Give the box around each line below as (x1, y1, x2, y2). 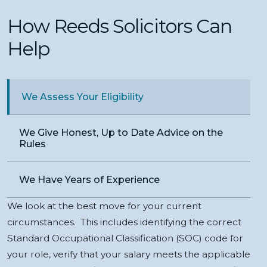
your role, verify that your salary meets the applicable (7, 249, 250, 260)
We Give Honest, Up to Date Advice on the (19, 127, 223, 139)
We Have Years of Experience (19, 174, 160, 186)
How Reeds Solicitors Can (7, 14, 232, 38)
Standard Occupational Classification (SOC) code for (7, 232, 243, 244)
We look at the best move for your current (7, 200, 201, 212)
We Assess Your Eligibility (21, 91, 144, 103)
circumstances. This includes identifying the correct (7, 216, 241, 228)
